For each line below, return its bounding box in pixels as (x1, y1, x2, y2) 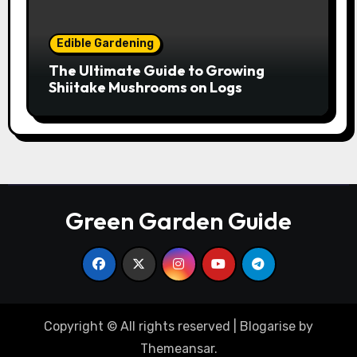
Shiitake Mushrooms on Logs (48, 78, 242, 97)
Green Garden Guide (65, 206, 292, 237)
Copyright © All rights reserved (44, 319, 230, 335)
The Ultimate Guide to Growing (48, 61, 265, 80)
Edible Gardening (56, 37, 154, 51)
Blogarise (240, 319, 296, 335)
